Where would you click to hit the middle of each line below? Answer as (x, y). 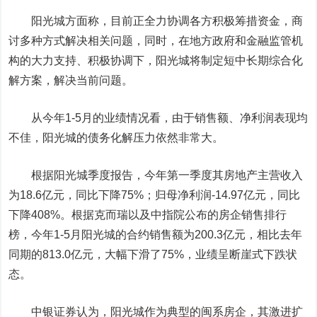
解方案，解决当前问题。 (71, 80)
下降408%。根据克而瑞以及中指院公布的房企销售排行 (148, 215)
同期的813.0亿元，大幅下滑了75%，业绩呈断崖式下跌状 (153, 254)
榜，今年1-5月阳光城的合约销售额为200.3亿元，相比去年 (156, 235)
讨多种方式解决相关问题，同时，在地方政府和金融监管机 (156, 41)
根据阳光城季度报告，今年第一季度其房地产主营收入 (156, 175)
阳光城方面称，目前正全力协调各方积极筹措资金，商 (156, 21)
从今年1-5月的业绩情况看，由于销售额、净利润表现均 (158, 118)
